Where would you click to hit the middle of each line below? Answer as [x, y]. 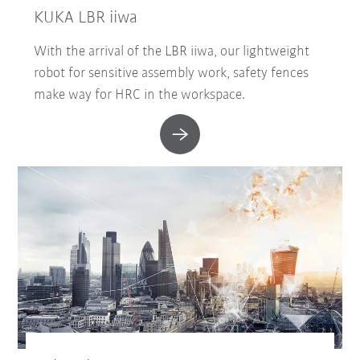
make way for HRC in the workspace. [140, 96]
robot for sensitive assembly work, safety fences [172, 74]
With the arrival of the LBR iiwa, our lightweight [172, 52]
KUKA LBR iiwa [86, 18]
